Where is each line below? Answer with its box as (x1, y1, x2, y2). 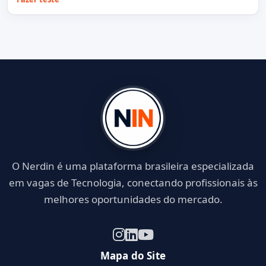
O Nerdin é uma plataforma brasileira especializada (12, 159, 254, 173)
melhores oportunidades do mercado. (43, 192, 223, 207)
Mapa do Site (100, 249, 166, 263)
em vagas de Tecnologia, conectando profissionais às (8, 176, 258, 190)
